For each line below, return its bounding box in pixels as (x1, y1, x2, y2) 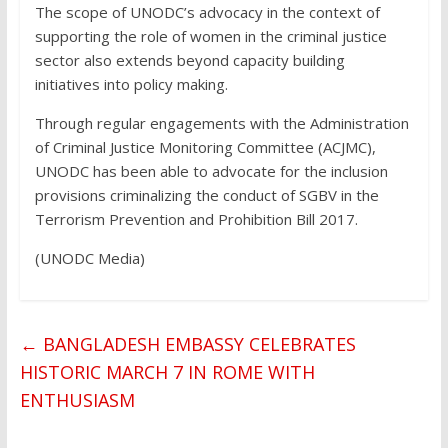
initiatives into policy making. (34, 74, 228, 95)
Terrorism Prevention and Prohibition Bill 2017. (34, 209, 358, 230)
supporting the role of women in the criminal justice (34, 26, 387, 47)
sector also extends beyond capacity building (34, 50, 345, 71)
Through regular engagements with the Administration (34, 113, 409, 134)
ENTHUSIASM (19, 388, 135, 413)
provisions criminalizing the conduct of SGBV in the (34, 185, 379, 206)
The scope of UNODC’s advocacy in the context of (34, 2, 380, 23)
